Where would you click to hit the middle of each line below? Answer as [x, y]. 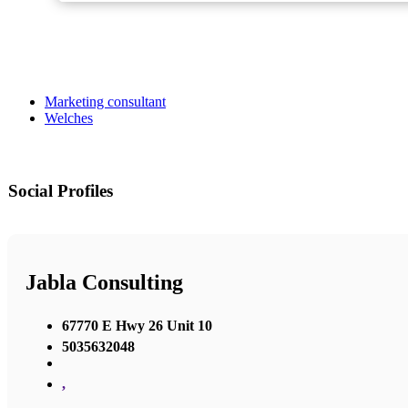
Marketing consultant [105, 102]
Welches [69, 118]
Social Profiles [61, 191]
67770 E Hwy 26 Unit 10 [137, 325]
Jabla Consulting [104, 283]
